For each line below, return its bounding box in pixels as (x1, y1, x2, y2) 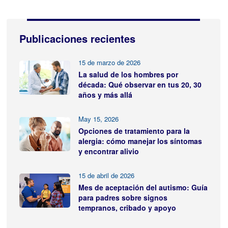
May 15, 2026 (78, 113, 119, 124)
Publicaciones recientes (19, 31, 135, 46)
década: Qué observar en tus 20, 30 (78, 79, 202, 90)
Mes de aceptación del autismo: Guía (78, 182, 208, 192)
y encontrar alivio (78, 146, 139, 156)
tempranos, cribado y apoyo (78, 202, 176, 213)
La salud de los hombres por (78, 69, 178, 79)
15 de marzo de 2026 (78, 57, 140, 67)
